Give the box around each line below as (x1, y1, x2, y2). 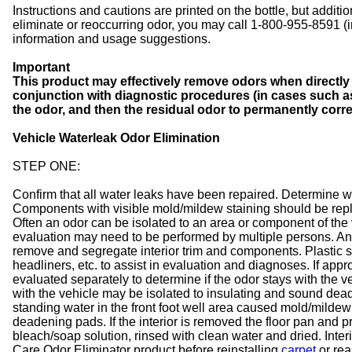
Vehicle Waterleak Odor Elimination (13, 130, 220, 145)
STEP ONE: (13, 159, 80, 173)
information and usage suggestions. (13, 31, 211, 46)
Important (13, 60, 70, 74)
